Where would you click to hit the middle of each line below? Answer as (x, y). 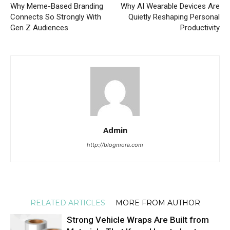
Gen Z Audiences (39, 28)
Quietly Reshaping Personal (174, 17)
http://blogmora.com (115, 145)
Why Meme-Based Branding (57, 6)
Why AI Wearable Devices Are (170, 6)
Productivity (200, 28)
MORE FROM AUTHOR (158, 203)
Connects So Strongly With (56, 17)
